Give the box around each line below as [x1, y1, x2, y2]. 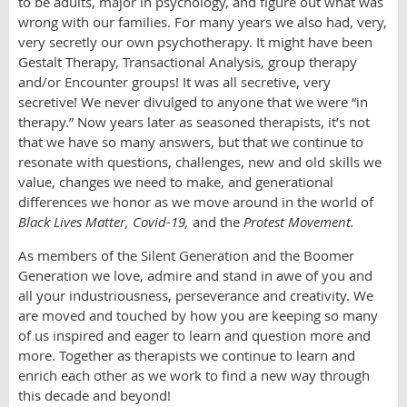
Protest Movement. [243, 213, 354, 231]
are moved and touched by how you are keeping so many [18, 306, 378, 324]
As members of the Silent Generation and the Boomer [18, 246, 354, 264]
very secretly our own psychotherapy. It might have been [18, 33, 372, 51]
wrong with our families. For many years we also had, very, [18, 13, 387, 31]
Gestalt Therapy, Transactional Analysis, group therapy [18, 53, 357, 71]
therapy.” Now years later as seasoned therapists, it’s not [18, 113, 370, 131]
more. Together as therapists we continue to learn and [18, 346, 355, 364]
